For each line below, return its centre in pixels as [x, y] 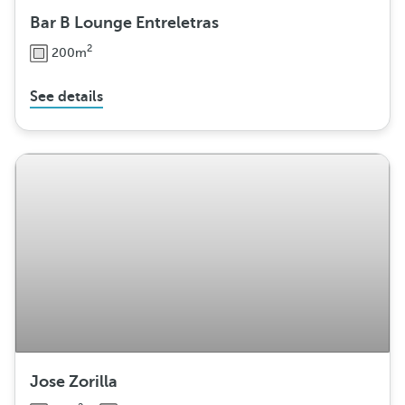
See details [66, 97]
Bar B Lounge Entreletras [124, 23]
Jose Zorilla [74, 382]
